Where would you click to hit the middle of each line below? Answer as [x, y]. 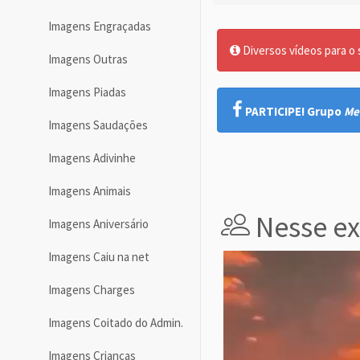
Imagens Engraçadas [100, 27]
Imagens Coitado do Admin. [116, 323]
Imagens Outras [88, 59]
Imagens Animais [90, 191]
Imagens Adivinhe [92, 158]
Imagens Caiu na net [99, 257]
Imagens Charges [92, 290]
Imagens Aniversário [98, 224]
